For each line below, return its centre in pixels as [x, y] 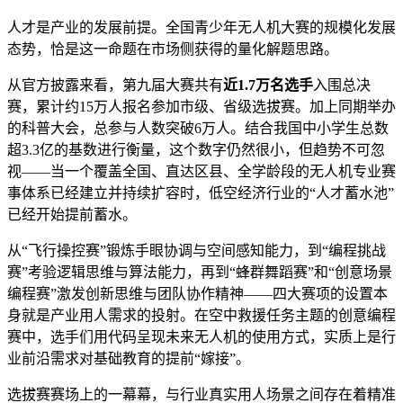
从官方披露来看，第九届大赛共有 [115, 85]
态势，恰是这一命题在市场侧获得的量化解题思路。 [173, 49]
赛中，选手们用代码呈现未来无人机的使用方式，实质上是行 [201, 337]
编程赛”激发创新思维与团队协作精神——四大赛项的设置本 [197, 294]
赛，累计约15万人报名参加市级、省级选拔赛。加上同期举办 [201, 107]
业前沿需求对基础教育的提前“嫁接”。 [129, 359]
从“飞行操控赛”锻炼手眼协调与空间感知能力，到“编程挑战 [197, 251]
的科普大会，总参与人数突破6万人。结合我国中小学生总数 [198, 129]
